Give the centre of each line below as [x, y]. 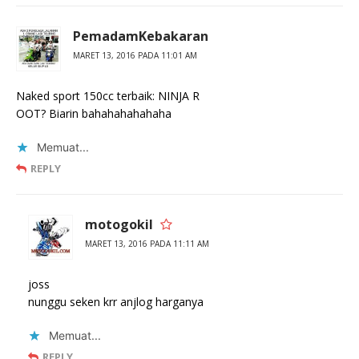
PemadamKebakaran [141, 36]
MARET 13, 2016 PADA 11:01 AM [135, 56]
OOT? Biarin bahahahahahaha [94, 114]
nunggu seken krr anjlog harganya [116, 302]
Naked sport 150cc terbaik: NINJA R [108, 96]
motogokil [119, 225]
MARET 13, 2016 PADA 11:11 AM [147, 244]
